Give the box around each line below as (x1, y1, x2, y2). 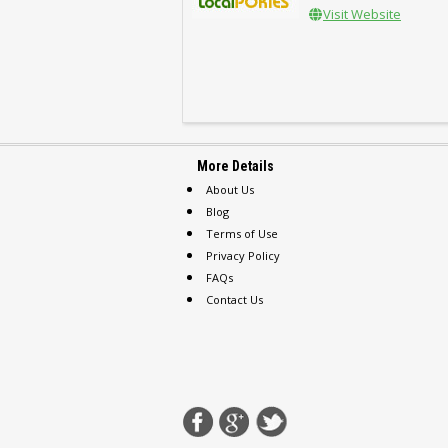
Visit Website (323, 5, 401, 23)
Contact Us (206, 292, 263, 307)
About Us (206, 182, 254, 197)
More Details (197, 158, 274, 174)
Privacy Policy (206, 248, 280, 263)
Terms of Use (206, 226, 278, 241)
